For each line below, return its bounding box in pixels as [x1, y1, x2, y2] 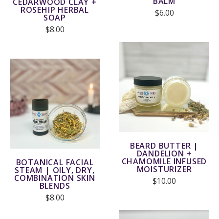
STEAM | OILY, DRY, [15, 165, 95, 176]
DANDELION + [136, 148, 192, 159]
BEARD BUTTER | [130, 140, 199, 151]
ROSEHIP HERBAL [20, 4, 89, 16]
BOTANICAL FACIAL [16, 157, 94, 168]
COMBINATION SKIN [14, 173, 95, 184]
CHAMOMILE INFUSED [121, 155, 207, 167]
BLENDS [39, 180, 70, 192]
